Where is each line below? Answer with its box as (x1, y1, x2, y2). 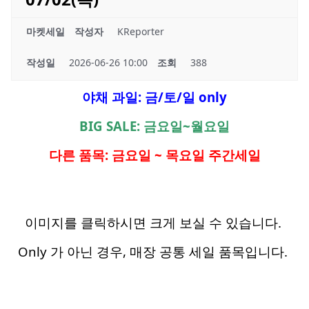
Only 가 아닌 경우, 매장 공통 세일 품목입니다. (18, 243, 291, 261)
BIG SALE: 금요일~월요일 (79, 117, 230, 135)
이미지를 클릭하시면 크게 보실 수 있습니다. (24, 214, 285, 232)
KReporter (117, 25, 164, 39)
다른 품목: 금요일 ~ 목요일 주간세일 (48, 146, 261, 164)
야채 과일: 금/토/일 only (82, 88, 227, 106)
